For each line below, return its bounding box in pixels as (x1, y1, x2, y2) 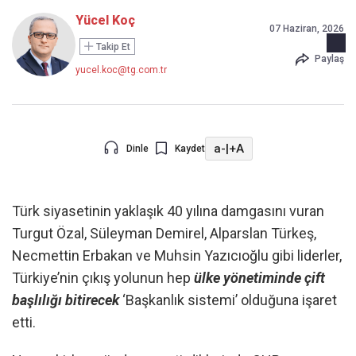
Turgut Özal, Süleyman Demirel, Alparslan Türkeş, (12, 225, 316, 242)
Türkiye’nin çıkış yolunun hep (12, 269, 194, 286)
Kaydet (174, 143, 205, 154)
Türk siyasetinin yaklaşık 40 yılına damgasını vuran (12, 203, 324, 219)
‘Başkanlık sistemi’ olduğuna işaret (122, 292, 337, 308)
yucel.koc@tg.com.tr (75, 64, 167, 75)
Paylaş (315, 53, 344, 64)
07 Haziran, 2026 (269, 23, 344, 34)
